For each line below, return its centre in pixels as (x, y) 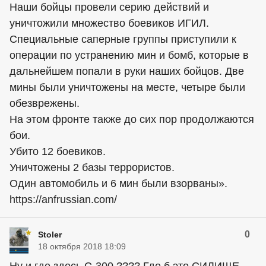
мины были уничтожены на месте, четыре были (127, 88)
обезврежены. (45, 104)
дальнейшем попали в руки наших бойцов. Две (127, 72)
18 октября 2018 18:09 (82, 247)
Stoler (50, 235)
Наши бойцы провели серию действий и (109, 7)
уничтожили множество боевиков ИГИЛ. (109, 23)
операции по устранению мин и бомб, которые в (129, 56)
